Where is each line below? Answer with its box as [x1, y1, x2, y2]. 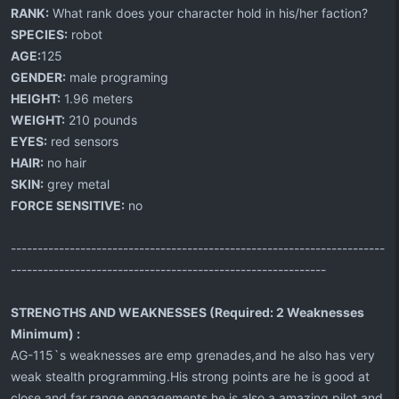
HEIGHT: [11, 91, 61, 106]
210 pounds [65, 112, 137, 127]
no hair [44, 155, 86, 170]
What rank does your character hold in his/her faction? [49, 5, 368, 20]
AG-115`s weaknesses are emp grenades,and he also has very [11, 347, 375, 362]
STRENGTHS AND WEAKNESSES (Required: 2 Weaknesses [11, 305, 364, 320]
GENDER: [11, 69, 66, 85]
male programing [66, 69, 168, 85]
